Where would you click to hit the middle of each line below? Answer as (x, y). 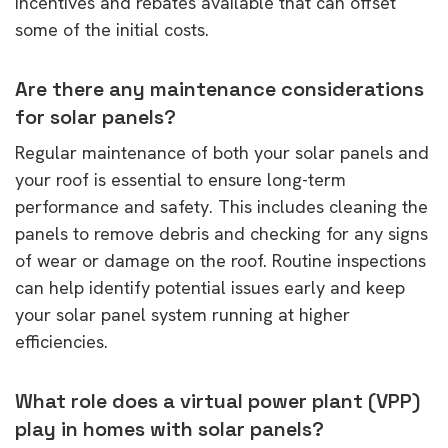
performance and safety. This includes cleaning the (221, 206)
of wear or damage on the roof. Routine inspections (220, 260)
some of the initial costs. (112, 29)
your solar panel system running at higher (182, 314)
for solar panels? (95, 116)
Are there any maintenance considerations (219, 88)
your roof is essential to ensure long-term (180, 179)
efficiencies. (61, 341)
